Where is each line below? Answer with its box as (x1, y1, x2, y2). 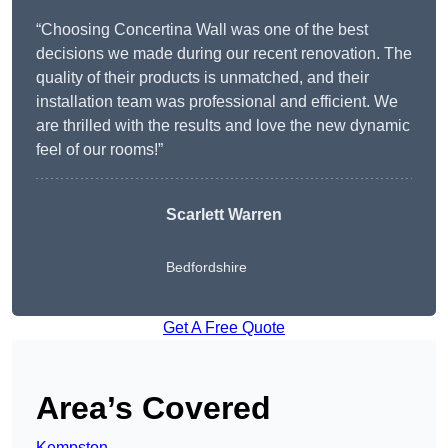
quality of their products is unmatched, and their (36, 69, 369, 87)
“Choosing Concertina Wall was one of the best (36, 21, 368, 39)
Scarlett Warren (166, 206, 282, 224)
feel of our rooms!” (36, 141, 163, 159)
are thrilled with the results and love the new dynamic (36, 117, 410, 135)
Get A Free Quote (163, 319, 285, 337)
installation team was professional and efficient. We (36, 93, 398, 111)
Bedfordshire (166, 259, 247, 276)
